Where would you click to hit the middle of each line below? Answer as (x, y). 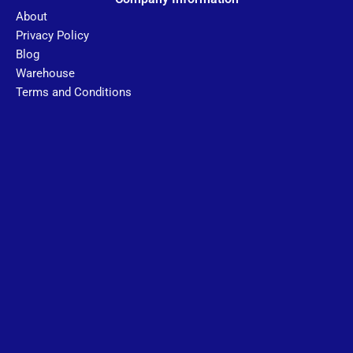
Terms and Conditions (74, 93)
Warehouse (45, 74)
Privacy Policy (52, 36)
